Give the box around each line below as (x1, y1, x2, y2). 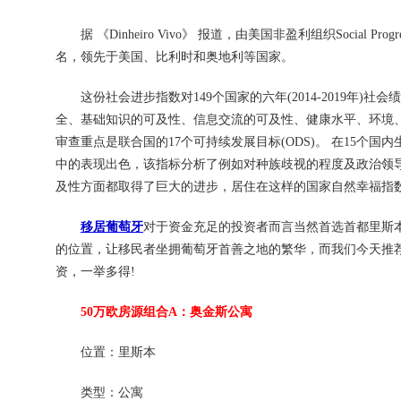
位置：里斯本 (55, 346, 156, 359)
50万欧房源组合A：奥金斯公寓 (55, 305, 252, 319)
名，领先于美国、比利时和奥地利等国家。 (55, 50, 294, 64)
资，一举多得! (55, 265, 135, 278)
